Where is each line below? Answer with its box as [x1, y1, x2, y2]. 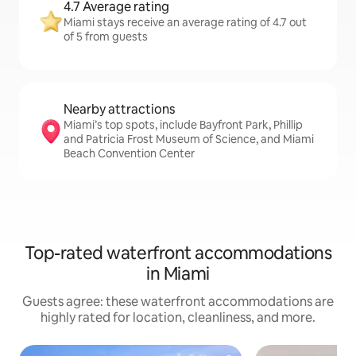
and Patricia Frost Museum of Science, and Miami [64, 132, 314, 146]
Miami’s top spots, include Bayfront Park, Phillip [64, 118, 303, 132]
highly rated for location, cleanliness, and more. [41, 309, 315, 326]
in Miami [146, 262, 210, 285]
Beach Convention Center [64, 146, 195, 161]
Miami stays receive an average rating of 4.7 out [64, 15, 307, 29]
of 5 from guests [64, 29, 148, 44]
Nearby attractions [64, 101, 175, 118]
